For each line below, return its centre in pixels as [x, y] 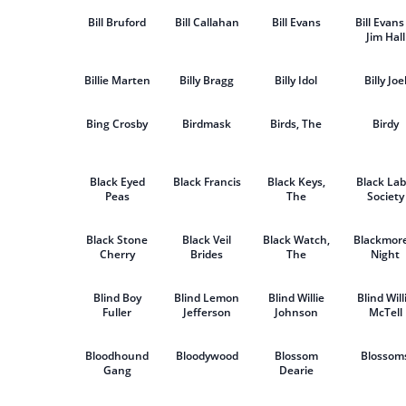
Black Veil [207, 240]
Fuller [117, 312]
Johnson [296, 312]
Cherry [117, 254]
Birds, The [296, 124]
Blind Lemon [207, 298]
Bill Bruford [117, 22]
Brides [207, 254]
